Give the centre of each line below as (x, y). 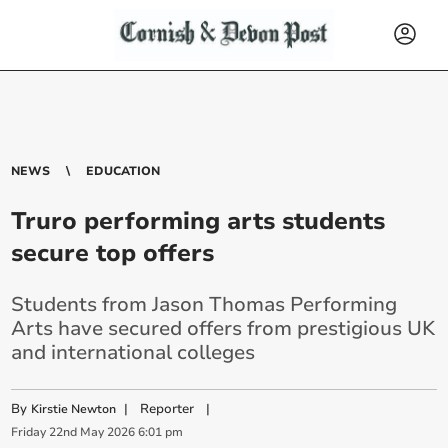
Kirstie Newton (74, 409)
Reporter (167, 409)
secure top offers (113, 253)
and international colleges (133, 352)
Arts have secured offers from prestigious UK (223, 328)
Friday (29, 432)
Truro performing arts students (198, 221)
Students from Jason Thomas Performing (204, 304)
